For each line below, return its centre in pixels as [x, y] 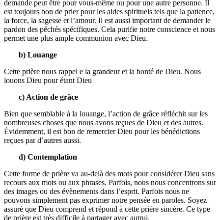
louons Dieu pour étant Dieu [48, 81]
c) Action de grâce [48, 97]
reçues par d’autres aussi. [42, 140]
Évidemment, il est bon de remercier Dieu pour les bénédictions [102, 132]
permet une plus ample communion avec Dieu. [76, 38]
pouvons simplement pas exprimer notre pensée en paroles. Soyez [105, 200]
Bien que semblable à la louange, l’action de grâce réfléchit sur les [106, 114]
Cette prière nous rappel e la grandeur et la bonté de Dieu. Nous [102, 72]
